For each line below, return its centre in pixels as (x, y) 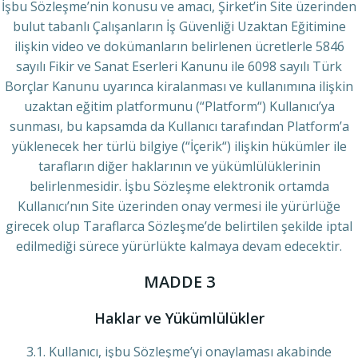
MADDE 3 (179, 282)
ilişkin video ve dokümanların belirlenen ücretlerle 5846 (179, 46)
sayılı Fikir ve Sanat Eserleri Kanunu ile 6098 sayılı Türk (179, 66)
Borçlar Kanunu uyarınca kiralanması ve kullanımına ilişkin (179, 86)
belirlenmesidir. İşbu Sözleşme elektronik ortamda (179, 186)
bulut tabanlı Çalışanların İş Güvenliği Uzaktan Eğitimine (179, 26)
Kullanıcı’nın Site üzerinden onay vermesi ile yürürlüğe (179, 206)
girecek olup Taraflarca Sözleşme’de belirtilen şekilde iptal (179, 226)
